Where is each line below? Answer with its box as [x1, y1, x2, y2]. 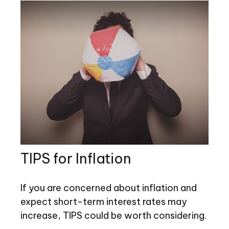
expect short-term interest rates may [20, 196, 187, 208]
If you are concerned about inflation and [20, 182, 197, 194]
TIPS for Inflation [20, 150, 131, 168]
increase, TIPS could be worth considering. [20, 210, 207, 222]
